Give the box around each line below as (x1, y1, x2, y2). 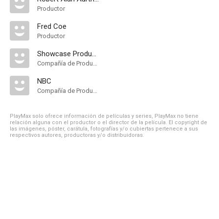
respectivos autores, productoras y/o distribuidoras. (10, 132, 144, 138)
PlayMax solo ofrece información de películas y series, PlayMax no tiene (10, 113, 198, 119)
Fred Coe (37, 22, 66, 31)
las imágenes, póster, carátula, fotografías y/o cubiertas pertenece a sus (10, 126, 198, 132)
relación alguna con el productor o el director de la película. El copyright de (10, 119, 207, 126)
